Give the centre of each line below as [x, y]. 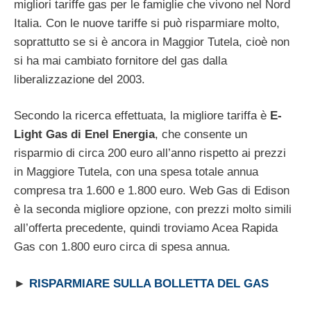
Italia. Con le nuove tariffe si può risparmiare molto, [147, 23]
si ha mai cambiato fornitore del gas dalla [120, 60]
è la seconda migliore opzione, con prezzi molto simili [153, 210]
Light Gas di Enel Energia [84, 135]
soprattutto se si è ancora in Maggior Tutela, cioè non [152, 42]
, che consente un [201, 135]
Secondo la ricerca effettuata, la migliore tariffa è [142, 116]
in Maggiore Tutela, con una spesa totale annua [136, 172]
